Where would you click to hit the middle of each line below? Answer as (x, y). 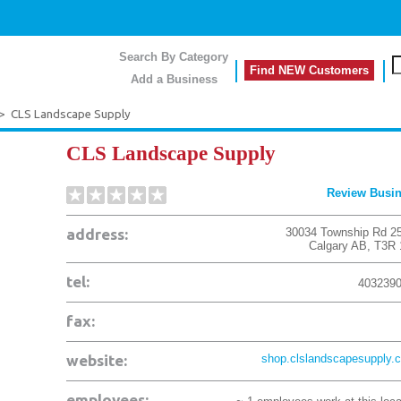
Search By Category (174, 57)
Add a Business (174, 79)
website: (97, 360)
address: (97, 234)
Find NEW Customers (309, 70)
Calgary (328, 246)
